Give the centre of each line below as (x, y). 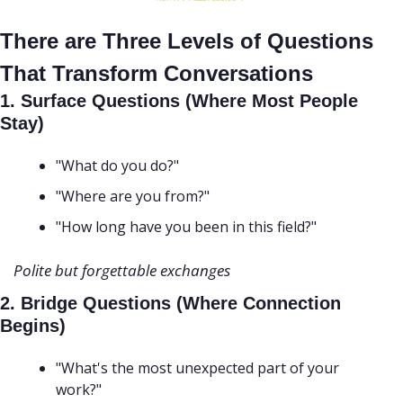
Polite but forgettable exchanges (122, 271)
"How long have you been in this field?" (188, 227)
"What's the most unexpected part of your (197, 368)
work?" (79, 390)
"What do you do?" (117, 166)
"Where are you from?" (133, 197)
